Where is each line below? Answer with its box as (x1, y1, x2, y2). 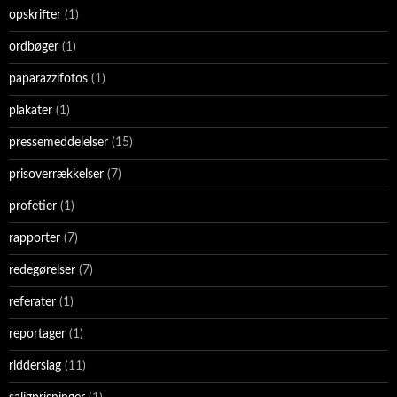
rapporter (9, 232, 60, 245)
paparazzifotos (9, 73, 88, 86)
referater (9, 296, 56, 309)
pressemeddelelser (9, 136, 108, 150)
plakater (9, 105, 52, 118)
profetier (9, 200, 57, 214)
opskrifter (9, 9, 61, 22)
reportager (9, 328, 66, 341)
